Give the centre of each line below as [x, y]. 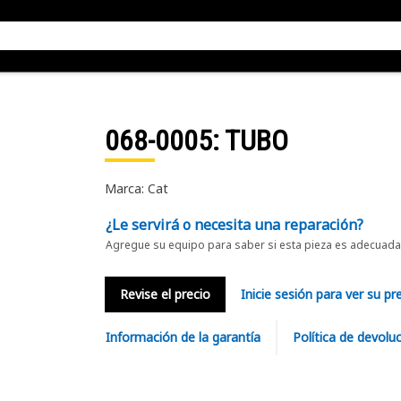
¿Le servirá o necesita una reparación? [234, 225]
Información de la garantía [183, 337]
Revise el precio [165, 294]
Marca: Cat [136, 188]
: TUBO [250, 141]
